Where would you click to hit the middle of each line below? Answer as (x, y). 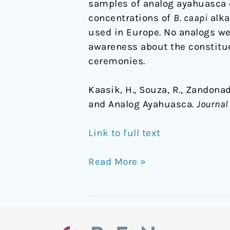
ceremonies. (117, 61)
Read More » (117, 162)
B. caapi (190, 18)
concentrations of (131, 18)
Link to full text (124, 133)
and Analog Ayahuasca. (142, 104)
